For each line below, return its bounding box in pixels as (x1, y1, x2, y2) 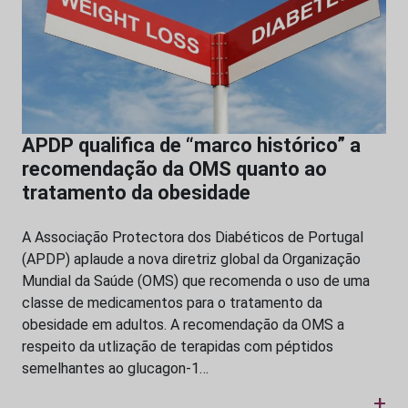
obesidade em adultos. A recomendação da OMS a (22, 316, 344, 334)
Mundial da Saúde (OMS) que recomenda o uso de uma (22, 272, 370, 291)
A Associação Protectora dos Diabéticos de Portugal (22, 229, 363, 247)
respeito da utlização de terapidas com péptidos (22, 338, 333, 356)
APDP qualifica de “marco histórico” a (22, 134, 361, 158)
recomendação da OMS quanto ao (22, 158, 327, 181)
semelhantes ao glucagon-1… (22, 360, 209, 378)
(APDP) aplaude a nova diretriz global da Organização (22, 250, 361, 269)
